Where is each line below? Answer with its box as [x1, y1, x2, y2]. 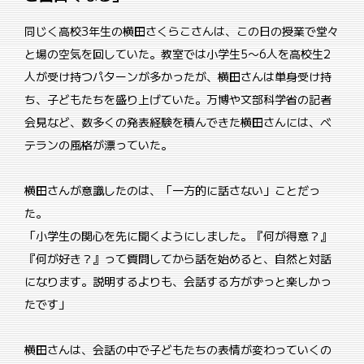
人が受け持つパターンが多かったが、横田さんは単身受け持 [24, 68, 331, 85]
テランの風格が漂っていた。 [24, 136, 172, 154]
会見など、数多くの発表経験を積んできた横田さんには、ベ [24, 114, 331, 131]
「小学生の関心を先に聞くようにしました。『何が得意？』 [24, 227, 331, 245]
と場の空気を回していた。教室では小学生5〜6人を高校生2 [24, 45, 331, 63]
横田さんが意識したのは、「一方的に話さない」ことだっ [24, 182, 320, 199]
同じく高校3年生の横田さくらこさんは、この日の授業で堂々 [24, 23, 339, 40]
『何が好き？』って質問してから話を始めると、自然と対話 [24, 250, 331, 267]
